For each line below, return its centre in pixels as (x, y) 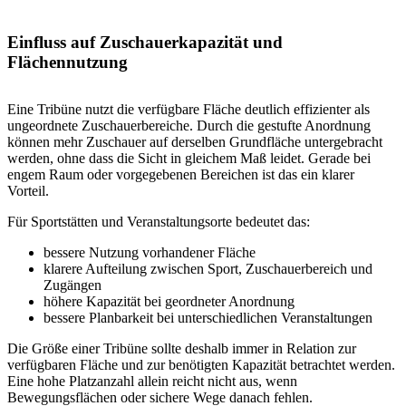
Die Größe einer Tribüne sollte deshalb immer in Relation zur (182, 348)
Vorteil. (28, 190)
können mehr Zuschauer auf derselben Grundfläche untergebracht (195, 141)
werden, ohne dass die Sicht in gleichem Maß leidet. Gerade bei (189, 158)
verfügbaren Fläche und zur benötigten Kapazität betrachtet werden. (201, 364)
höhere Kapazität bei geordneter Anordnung (169, 301)
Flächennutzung (68, 62)
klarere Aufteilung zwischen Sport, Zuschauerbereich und (208, 268)
